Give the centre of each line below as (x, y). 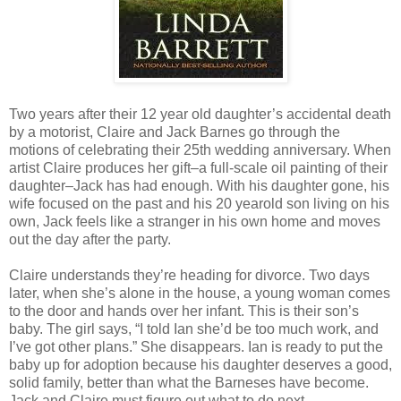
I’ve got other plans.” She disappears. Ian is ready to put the (196, 346)
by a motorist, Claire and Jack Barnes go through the (175, 132)
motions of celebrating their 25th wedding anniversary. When (200, 149)
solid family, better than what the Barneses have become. (189, 382)
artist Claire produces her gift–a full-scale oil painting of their (198, 167)
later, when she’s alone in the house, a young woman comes (200, 293)
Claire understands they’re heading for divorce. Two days (189, 275)
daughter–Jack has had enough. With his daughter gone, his (199, 185)
